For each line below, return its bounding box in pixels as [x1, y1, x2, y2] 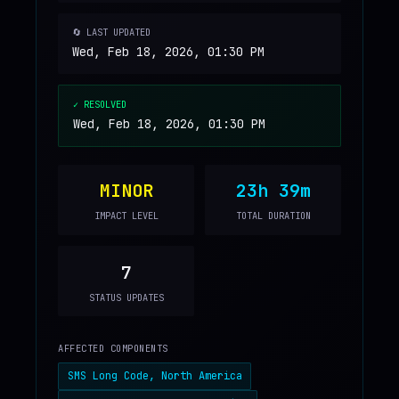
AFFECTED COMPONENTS [58, 342, 168, 355]
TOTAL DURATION [235, 209, 311, 223]
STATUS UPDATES [88, 290, 164, 304]
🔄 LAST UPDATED [72, 26, 151, 39]
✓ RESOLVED [73, 98, 126, 111]
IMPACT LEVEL [94, 209, 159, 223]
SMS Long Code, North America [67, 369, 242, 384]
